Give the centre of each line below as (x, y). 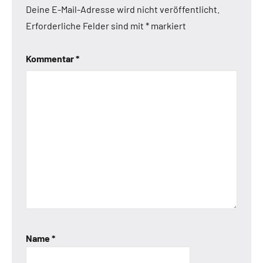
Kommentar (51, 59)
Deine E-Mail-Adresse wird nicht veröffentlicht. (123, 9)
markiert (168, 26)
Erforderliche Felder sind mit (86, 26)
